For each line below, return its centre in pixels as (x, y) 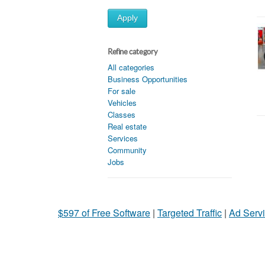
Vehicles (122, 102)
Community (127, 150)
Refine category (133, 51)
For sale (122, 91)
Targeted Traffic (190, 212)
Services (123, 138)
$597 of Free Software (104, 212)
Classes (122, 114)
